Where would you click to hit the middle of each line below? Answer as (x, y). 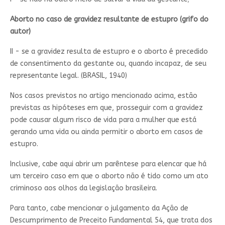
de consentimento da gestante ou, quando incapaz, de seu (108, 63)
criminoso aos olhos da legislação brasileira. (83, 188)
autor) (20, 31)
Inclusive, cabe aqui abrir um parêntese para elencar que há (108, 164)
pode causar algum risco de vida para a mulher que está (103, 120)
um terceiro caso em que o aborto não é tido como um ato (109, 176)
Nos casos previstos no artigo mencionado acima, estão (103, 95)
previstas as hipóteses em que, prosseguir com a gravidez (106, 107)
